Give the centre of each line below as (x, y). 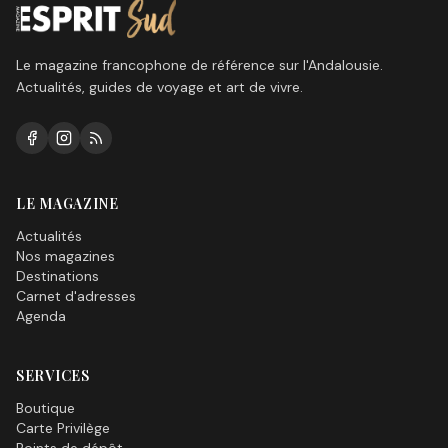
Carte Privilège (63, 428)
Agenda (41, 316)
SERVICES (53, 376)
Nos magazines (65, 256)
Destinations (57, 276)
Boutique (45, 408)
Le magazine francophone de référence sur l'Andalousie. (199, 65)
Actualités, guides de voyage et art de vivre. (159, 87)
